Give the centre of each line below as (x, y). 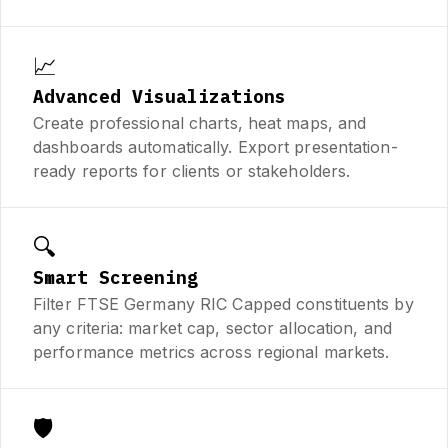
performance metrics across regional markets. (211, 351)
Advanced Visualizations (159, 96)
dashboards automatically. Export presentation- (215, 146)
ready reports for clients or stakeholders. (192, 170)
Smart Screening (115, 277)
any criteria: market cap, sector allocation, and (212, 327)
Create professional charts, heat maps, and (200, 122)
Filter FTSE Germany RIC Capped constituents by (223, 303)
